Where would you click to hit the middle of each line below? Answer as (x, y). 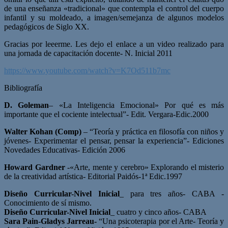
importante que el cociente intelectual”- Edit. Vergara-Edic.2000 (106, 114)
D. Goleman (27, 105)
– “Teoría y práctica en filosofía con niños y (153, 131)
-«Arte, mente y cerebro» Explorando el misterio (144, 167)
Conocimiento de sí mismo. (48, 203)
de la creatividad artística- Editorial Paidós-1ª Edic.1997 (93, 176)
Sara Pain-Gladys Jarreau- (51, 221)
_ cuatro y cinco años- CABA (159, 212)
